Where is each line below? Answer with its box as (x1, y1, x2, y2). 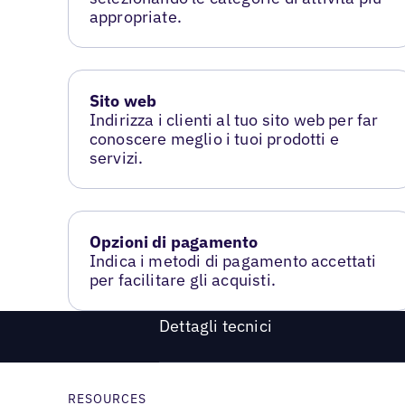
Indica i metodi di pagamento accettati (89, 250, 377, 271)
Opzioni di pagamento (89, 231, 259, 252)
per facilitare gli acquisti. (89, 268, 276, 290)
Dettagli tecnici (159, 315, 272, 336)
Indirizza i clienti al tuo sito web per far (89, 109, 379, 130)
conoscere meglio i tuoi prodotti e (89, 128, 339, 149)
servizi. (89, 147, 144, 168)
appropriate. (89, 6, 182, 28)
